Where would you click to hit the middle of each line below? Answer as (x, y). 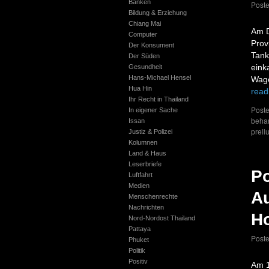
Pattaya (139, 229)
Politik (137, 250)
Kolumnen (143, 142)
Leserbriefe (145, 164)
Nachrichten (146, 207)
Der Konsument (151, 45)
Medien (139, 186)
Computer (143, 34)
